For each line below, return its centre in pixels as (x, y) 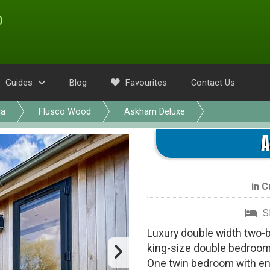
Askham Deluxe (155, 111)
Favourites (145, 83)
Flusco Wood (65, 111)
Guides (19, 83)
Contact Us (213, 83)
